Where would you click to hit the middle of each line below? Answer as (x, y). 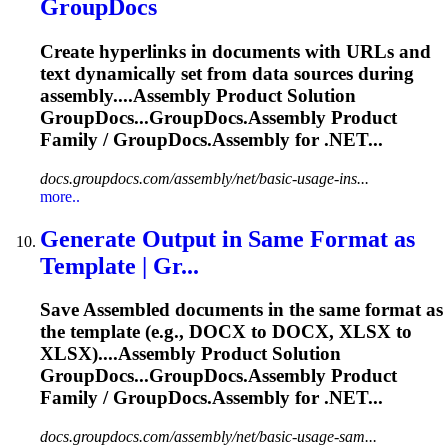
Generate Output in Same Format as (227, 238)
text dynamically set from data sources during (227, 73)
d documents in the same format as (301, 310)
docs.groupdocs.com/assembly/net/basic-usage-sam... (208, 437)
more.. (60, 196)
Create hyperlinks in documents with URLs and (235, 51)
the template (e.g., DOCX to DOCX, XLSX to (226, 332)
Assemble (121, 310)
